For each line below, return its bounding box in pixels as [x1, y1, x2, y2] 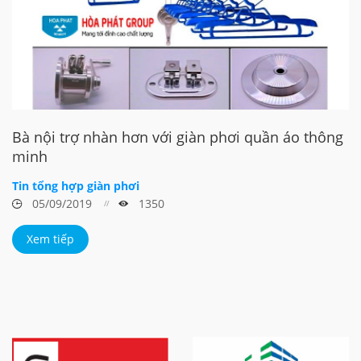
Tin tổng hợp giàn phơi [12, 177, 139, 193]
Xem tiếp [27, 230, 74, 247]
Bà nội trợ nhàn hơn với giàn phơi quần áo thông [12, 127, 343, 147]
